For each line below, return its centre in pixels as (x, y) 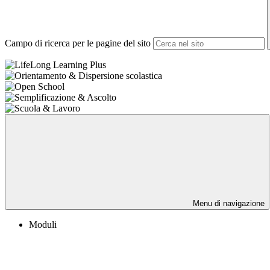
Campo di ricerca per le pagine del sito (78, 43)
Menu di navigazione (228, 204)
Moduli (43, 225)
